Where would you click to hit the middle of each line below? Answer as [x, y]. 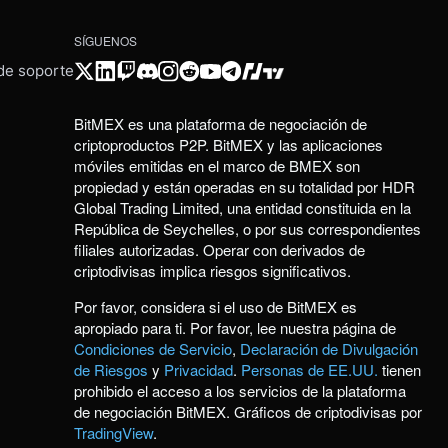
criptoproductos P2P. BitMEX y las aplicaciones [228, 144]
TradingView [113, 432]
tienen [399, 369]
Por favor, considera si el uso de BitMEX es [215, 306]
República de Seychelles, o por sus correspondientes [247, 228]
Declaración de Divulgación [329, 348]
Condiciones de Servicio [153, 348]
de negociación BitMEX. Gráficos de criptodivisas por [248, 411]
